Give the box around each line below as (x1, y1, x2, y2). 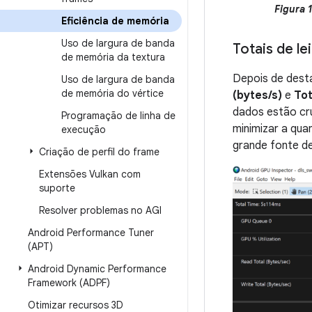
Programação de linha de (61, 109, 175, 122)
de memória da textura (61, 51, 165, 63)
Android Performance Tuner (28, 226, 154, 239)
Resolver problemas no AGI (39, 204, 162, 217)
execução (61, 123, 106, 136)
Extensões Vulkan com (39, 168, 141, 180)
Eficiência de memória (61, 15, 169, 27)
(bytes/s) (233, 88, 282, 102)
